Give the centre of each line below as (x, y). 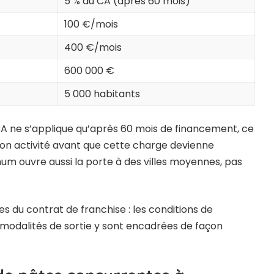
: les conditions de (169, 210)
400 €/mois (93, 48)
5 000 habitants (102, 94)
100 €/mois (91, 24)
